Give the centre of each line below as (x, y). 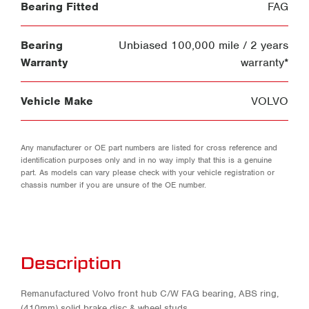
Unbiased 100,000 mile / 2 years (203, 45)
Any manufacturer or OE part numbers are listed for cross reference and (149, 147)
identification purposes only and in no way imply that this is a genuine (146, 160)
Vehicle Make (57, 101)
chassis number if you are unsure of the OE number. (113, 185)
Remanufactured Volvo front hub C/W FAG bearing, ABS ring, (150, 293)
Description (71, 262)
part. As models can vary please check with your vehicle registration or (148, 172)
